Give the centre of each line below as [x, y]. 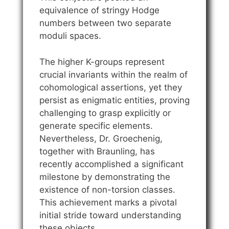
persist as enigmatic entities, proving [114, 100]
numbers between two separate [105, 23]
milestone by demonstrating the [105, 177]
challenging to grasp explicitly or [105, 113]
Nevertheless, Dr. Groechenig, [101, 138]
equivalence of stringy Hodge [99, 10]
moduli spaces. [70, 36]
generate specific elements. [96, 125]
